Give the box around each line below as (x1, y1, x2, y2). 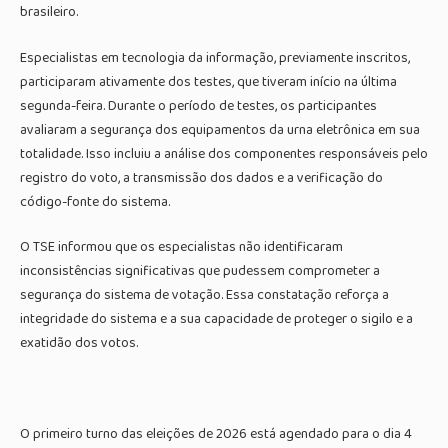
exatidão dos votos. (20, 332, 138, 355)
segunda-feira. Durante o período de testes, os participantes (20, 94, 377, 117)
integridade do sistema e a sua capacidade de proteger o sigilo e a (20, 308, 413, 331)
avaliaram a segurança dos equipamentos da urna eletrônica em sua (20, 118, 420, 141)
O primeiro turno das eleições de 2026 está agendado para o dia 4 (20, 423, 412, 446)
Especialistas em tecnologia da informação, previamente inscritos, (20, 46, 410, 69)
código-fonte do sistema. (20, 190, 170, 213)
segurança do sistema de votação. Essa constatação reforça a (20, 284, 389, 307)
